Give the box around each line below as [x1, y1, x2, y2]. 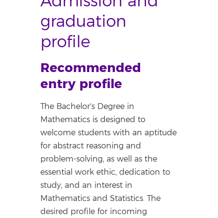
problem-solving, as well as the [40, 154, 158, 164]
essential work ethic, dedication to [40, 167, 171, 177]
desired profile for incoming [40, 207, 147, 217]
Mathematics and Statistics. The [40, 194, 161, 203]
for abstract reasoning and [40, 141, 142, 151]
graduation [40, 12, 127, 32]
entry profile [40, 76, 123, 92]
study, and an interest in [40, 181, 133, 190]
